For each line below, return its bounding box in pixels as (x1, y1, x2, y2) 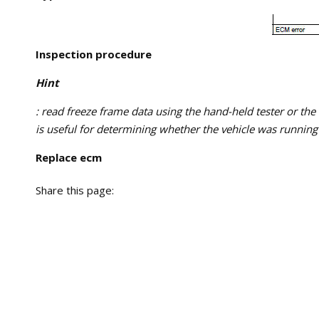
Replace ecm (35, 150, 102, 164)
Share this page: (35, 183, 114, 197)
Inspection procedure (35, 47, 152, 61)
